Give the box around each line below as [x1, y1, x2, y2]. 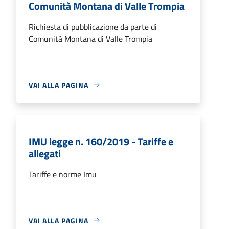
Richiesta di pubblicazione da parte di [29, 20, 157, 33]
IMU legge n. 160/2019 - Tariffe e [29, 133, 173, 149]
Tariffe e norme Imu [29, 168, 97, 180]
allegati [29, 145, 61, 162]
